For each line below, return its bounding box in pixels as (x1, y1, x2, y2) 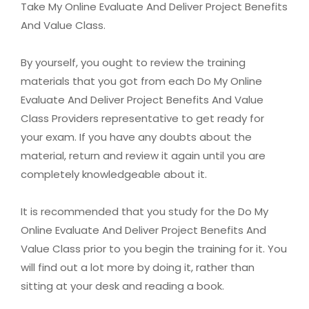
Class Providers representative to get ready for (21, 111, 264, 126)
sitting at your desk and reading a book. (21, 279, 224, 294)
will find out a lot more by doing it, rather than (21, 260, 255, 275)
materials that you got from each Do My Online (21, 74, 262, 89)
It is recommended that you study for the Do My (21, 204, 268, 219)
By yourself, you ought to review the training (21, 55, 246, 70)
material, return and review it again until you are (21, 148, 266, 163)
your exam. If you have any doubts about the (21, 130, 252, 145)
